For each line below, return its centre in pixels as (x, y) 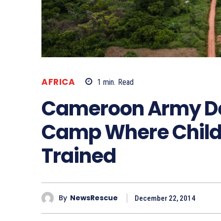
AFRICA (58, 82)
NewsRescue (94, 198)
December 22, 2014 (165, 198)
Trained (79, 156)
